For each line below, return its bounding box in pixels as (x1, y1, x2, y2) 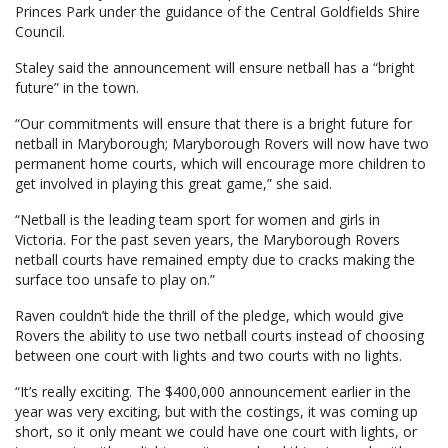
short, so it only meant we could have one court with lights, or (15, 422, 417, 442)
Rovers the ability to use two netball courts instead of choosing (15, 326, 424, 346)
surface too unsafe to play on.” (15, 270, 215, 290)
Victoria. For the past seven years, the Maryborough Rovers (15, 230, 400, 250)
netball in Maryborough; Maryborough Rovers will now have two (15, 134, 429, 154)
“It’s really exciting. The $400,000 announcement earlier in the (15, 382, 411, 402)
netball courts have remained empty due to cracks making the (15, 250, 415, 270)
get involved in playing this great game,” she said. (15, 174, 332, 194)
